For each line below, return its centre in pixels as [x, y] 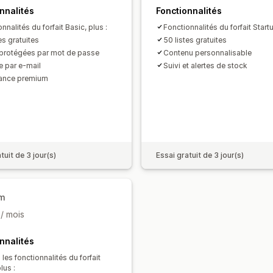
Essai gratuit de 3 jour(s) [200, 155]
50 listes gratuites [195, 40]
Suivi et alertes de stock [205, 65]
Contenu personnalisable [207, 52]
